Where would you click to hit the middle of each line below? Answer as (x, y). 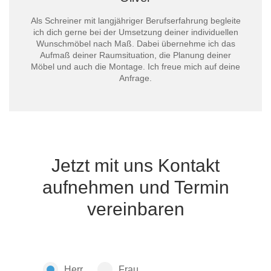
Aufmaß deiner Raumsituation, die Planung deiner (135, 55)
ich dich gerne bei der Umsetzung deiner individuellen (135, 32)
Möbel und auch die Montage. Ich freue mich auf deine (135, 67)
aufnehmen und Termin (135, 187)
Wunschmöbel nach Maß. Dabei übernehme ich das (135, 44)
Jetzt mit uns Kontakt (135, 165)
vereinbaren (135, 209)
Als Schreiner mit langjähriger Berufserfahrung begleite (135, 21)
